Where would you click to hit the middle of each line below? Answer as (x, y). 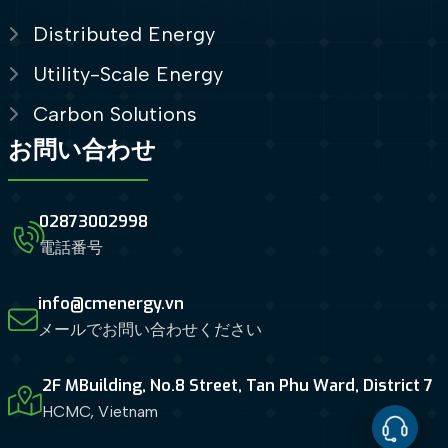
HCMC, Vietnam (99, 412)
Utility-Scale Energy (127, 73)
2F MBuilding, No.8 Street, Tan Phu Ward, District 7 (237, 386)
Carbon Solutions (114, 113)
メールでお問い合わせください (149, 330)
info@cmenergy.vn (110, 304)
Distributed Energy (123, 33)
